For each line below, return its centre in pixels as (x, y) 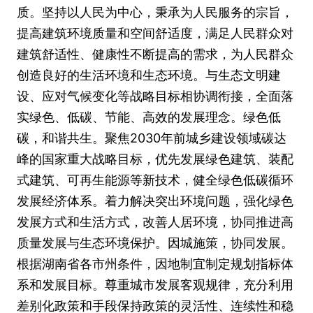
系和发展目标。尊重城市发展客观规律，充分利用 (155, 285)
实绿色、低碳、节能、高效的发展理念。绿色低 (149, 117)
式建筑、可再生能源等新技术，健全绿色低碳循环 (155, 180)
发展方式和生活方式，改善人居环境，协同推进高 (155, 222)
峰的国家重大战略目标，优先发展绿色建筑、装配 (155, 159)
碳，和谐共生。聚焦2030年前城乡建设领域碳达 (152, 138)
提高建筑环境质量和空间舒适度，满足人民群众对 (155, 33)
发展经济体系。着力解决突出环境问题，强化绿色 (155, 201)
